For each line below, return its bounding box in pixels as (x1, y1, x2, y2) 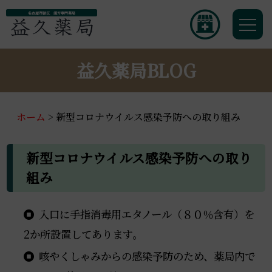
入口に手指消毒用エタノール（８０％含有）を (39, 206, 255, 222)
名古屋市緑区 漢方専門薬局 (28, 10, 75, 16)
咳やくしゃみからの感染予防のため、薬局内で (39, 248, 256, 263)
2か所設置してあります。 (24, 226, 143, 242)
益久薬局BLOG (76, 58, 195, 83)
